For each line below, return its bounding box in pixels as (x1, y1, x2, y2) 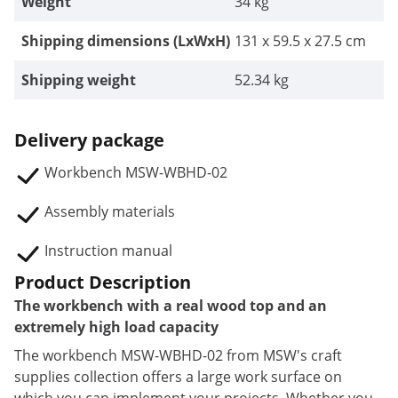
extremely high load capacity (14, 317, 219, 337)
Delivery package (14, 128, 164, 152)
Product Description (14, 270, 191, 294)
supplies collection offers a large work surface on (14, 367, 342, 386)
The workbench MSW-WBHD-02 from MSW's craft (14, 346, 342, 365)
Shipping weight (21, 70, 136, 90)
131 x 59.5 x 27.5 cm (235, 31, 366, 51)
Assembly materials (44, 202, 175, 221)
